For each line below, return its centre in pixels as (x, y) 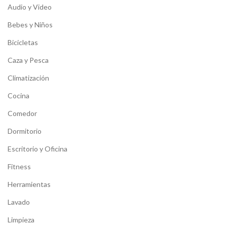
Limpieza (21, 220)
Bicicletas (23, 42)
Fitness (19, 166)
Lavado (19, 202)
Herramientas (29, 184)
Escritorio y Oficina (37, 149)
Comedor (22, 113)
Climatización (28, 78)
